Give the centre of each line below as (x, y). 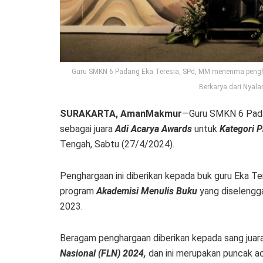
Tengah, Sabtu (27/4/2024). (117, 144)
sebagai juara (87, 129)
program (78, 191)
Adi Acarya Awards (154, 129)
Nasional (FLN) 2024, (103, 254)
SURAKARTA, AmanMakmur (121, 114)
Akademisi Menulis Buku (147, 191)
